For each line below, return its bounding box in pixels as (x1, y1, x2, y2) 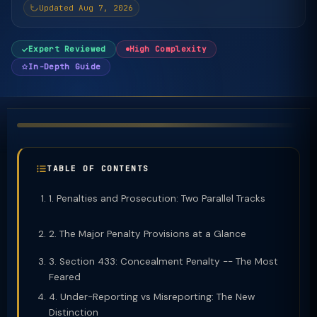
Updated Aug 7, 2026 (39, 3, 133, 13)
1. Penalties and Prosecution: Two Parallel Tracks (49, 192, 265, 204)
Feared (49, 271, 81, 283)
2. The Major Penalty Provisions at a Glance (49, 228, 246, 240)
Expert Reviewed (28, 44, 106, 54)
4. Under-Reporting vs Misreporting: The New (49, 291, 255, 303)
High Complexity (129, 44, 207, 54)
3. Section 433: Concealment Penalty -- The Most (49, 255, 278, 267)
